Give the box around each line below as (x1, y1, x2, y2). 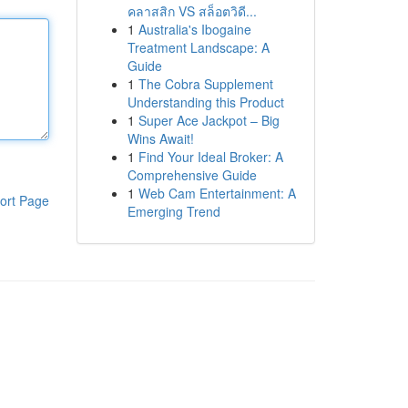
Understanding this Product (127, 93, 284, 111)
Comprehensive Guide (127, 166, 257, 184)
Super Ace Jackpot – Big (138, 111, 280, 129)
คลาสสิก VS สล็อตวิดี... (127, 2, 257, 20)
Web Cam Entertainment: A (138, 184, 296, 202)
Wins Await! (127, 129, 194, 148)
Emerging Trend (127, 202, 220, 220)
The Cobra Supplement (138, 75, 273, 93)
